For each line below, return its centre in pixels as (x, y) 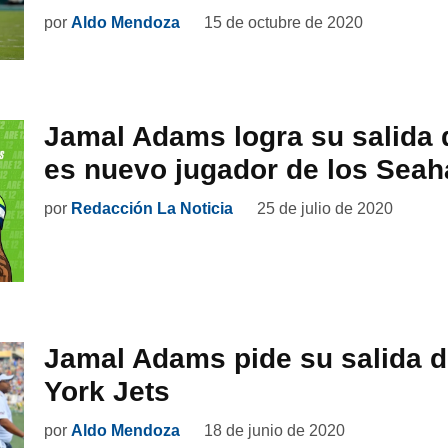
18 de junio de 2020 (274, 431)
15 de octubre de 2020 (283, 22)
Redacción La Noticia (152, 209)
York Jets (107, 392)
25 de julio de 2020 (325, 209)
